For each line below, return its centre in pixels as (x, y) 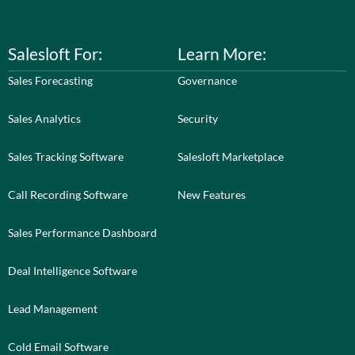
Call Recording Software (68, 195)
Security (198, 119)
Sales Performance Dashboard (82, 233)
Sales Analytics (44, 119)
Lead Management (53, 309)
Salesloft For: (55, 54)
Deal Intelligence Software (73, 271)
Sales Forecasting (50, 81)
